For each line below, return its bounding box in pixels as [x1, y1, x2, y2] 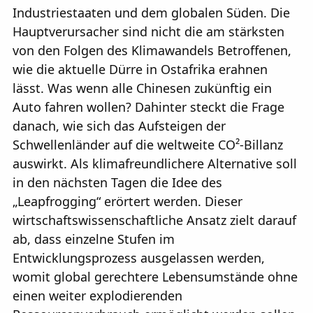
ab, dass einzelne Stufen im [13, 231, 175, 248]
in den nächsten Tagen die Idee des [13, 174, 222, 191]
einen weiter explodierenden [13, 287, 182, 305]
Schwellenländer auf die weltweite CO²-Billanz [13, 136, 283, 154]
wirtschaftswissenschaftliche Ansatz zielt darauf [13, 212, 296, 229]
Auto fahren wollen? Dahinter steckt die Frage [13, 99, 284, 116]
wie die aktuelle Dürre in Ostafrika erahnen [13, 61, 268, 78]
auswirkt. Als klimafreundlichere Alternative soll [13, 155, 297, 173]
